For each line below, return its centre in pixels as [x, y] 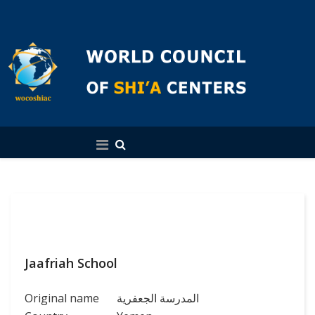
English [158, 138]
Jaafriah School [71, 263]
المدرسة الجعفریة [158, 298]
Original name [62, 298]
